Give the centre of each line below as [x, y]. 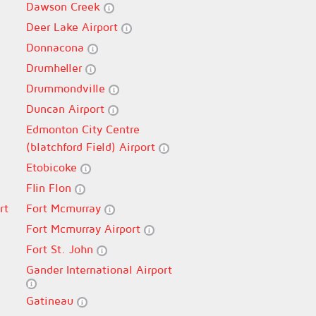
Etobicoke [53, 167]
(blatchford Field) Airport [92, 147]
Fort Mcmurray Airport [85, 229]
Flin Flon [50, 188]
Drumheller [55, 68]
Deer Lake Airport [73, 27]
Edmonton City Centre [83, 129]
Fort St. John [61, 249]
